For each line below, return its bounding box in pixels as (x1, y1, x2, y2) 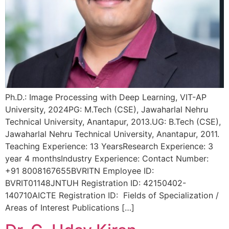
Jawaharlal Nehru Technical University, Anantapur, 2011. (5, 128, 219, 139)
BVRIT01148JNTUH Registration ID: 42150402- (5, 177, 186, 188)
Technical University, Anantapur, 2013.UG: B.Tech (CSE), (5, 116, 221, 127)
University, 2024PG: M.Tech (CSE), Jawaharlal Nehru (5, 104, 208, 114)
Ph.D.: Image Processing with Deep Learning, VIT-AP (5, 91, 207, 102)
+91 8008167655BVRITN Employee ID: (5, 165, 154, 176)
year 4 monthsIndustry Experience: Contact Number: (5, 153, 209, 164)
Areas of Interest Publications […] (5, 202, 134, 213)
